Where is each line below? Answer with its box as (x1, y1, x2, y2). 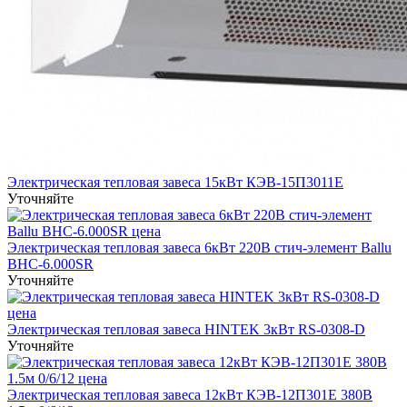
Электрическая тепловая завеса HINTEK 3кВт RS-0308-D (7, 321, 365, 337)
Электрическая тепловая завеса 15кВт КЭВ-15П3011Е (7, 174, 343, 190)
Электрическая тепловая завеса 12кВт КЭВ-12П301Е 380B (7, 386, 372, 402)
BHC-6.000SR (7, 255, 94, 272)
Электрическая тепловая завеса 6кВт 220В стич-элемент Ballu (7, 239, 392, 255)
